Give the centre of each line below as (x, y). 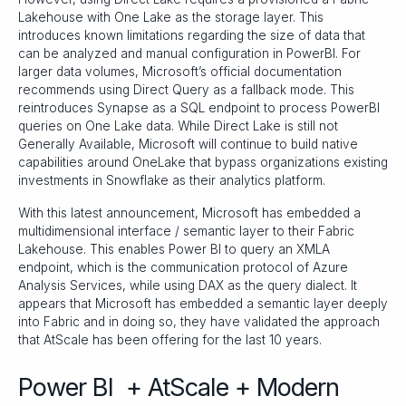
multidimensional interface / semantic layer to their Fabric (186, 232)
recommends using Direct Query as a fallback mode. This (186, 90)
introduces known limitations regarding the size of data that (192, 36)
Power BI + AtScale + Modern (179, 388)
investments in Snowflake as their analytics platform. (172, 181)
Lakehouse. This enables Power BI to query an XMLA (174, 250)
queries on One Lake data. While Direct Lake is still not (178, 126)
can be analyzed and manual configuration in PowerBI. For (189, 54)
